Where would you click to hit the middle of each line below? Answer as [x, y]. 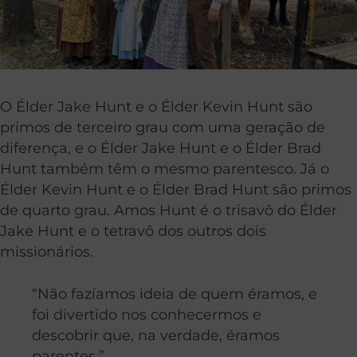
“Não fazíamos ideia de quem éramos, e [175, 293]
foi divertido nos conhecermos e [147, 314]
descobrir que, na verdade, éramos [156, 335]
